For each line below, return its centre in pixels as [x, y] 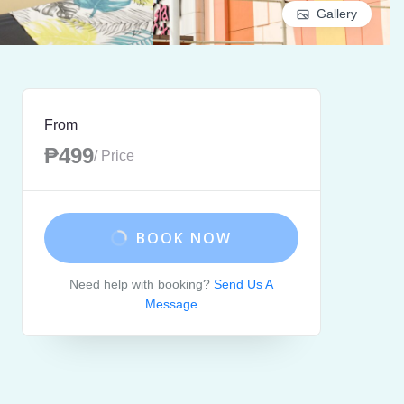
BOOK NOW [184, 238]
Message [171, 304]
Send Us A [243, 284]
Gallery [337, 14]
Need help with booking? [140, 284]
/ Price [114, 156]
